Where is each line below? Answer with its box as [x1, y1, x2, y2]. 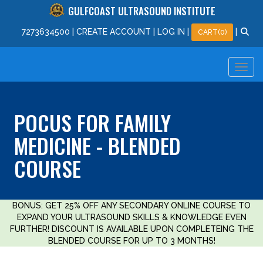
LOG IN [157, 26, 186, 36]
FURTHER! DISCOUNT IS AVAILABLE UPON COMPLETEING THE [9, 224, 254, 234]
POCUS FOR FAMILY [14, 107, 171, 138]
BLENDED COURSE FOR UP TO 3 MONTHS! [48, 236, 215, 245]
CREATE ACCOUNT [76, 26, 151, 36]
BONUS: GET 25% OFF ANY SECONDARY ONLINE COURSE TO [12, 201, 251, 210]
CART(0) [198, 28, 227, 36]
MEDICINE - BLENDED [14, 130, 181, 161]
